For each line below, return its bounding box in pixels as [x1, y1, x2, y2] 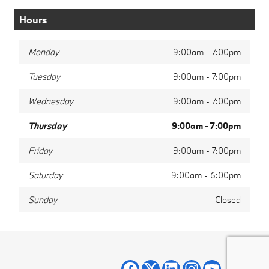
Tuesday [28, 70, 60, 82]
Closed [215, 193, 241, 205]
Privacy [231, 239, 257, 249]
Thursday [28, 119, 67, 131]
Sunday [28, 193, 57, 205]
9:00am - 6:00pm [171, 169, 241, 181]
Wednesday [28, 95, 73, 107]
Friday [28, 144, 52, 156]
